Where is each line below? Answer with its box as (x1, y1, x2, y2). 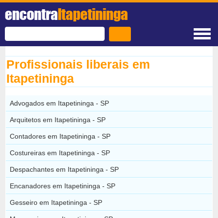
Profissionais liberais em (6, 57, 150, 71)
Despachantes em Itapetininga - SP (10, 165, 119, 173)
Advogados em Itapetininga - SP (10, 99, 109, 107)
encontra (5, 5, 58, 23)
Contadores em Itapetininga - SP (10, 132, 111, 140)
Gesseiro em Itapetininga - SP (10, 198, 103, 206)
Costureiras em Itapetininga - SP (10, 148, 110, 157)
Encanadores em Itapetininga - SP (10, 182, 116, 190)
